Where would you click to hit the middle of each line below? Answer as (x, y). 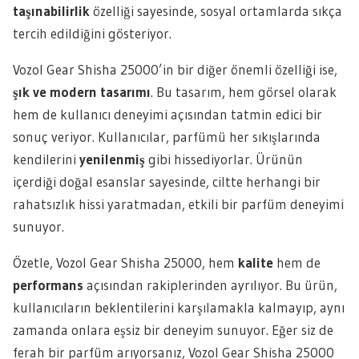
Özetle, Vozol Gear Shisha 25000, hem (125, 262)
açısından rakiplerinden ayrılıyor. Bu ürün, (210, 285)
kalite (256, 262)
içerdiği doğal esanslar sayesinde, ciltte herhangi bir (167, 182)
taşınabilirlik (51, 11)
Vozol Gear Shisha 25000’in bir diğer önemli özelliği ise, (175, 69)
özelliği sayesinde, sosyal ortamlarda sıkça (216, 11)
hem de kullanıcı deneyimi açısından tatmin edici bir (167, 114)
